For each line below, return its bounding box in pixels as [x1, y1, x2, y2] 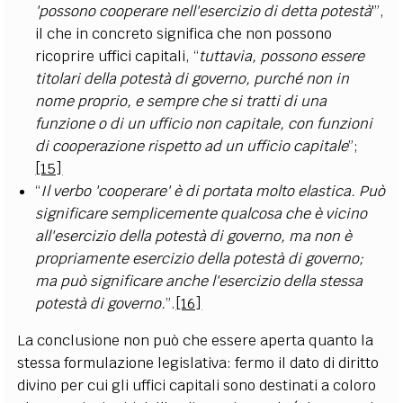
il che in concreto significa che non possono [35, 23, 333, 43]
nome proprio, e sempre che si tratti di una [35, 91, 327, 111]
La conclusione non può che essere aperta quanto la [17, 330, 374, 350]
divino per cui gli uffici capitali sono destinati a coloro [17, 375, 377, 395]
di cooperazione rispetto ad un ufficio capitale [35, 136, 349, 156]
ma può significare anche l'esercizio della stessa [35, 271, 363, 291]
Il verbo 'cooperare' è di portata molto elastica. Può [40, 181, 386, 201]
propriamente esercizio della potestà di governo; [35, 248, 364, 268]
